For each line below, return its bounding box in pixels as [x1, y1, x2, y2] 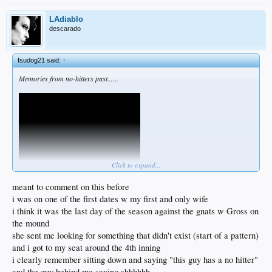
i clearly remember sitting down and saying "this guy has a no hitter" [12, 253, 258, 265]
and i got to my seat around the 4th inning [12, 241, 160, 253]
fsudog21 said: [18, 56, 63, 64]
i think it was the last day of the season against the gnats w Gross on [12, 205, 259, 217]
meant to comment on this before [12, 180, 129, 192]
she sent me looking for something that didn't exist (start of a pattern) [12, 229, 259, 241]
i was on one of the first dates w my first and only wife [12, 192, 208, 205]
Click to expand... [111, 160, 161, 170]
